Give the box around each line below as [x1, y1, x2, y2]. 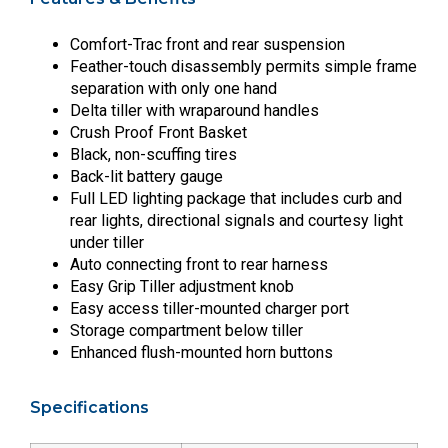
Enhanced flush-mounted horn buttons [70, 342, 333, 362]
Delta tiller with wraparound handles [70, 100, 319, 120]
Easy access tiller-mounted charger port [70, 298, 349, 318]
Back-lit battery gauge [70, 166, 223, 186]
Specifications [30, 397, 149, 417]
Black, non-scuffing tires [70, 144, 237, 164]
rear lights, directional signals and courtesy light [70, 210, 403, 230]
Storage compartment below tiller [70, 320, 303, 340]
